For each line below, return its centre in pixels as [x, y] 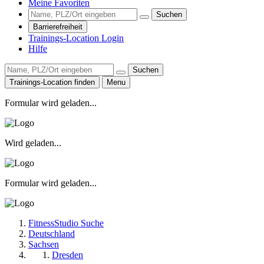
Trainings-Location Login [76, 38]
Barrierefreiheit [58, 27]
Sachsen [44, 244]
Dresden [67, 255]
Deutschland [52, 233]
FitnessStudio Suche [66, 223]
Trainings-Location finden [52, 82]
